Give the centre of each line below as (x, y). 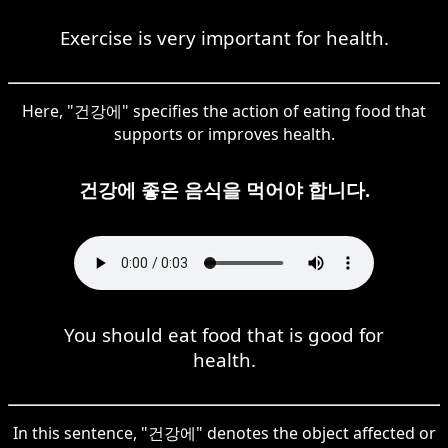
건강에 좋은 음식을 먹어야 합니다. (224, 189)
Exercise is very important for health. (224, 37)
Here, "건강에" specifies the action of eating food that (224, 110)
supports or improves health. (224, 133)
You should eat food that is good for (224, 334)
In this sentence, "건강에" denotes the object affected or (224, 432)
